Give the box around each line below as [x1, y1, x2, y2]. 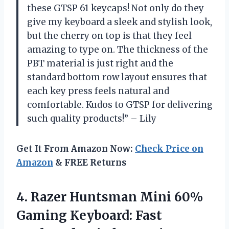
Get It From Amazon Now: [16, 143, 135, 154]
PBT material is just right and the [27, 57, 173, 69]
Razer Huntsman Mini [31, 189, 171, 205]
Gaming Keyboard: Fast [16, 207, 162, 223]
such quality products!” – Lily [27, 112, 156, 124]
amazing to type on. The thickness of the [27, 43, 208, 55]
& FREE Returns [53, 156, 126, 168]
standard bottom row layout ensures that [27, 71, 207, 83]
